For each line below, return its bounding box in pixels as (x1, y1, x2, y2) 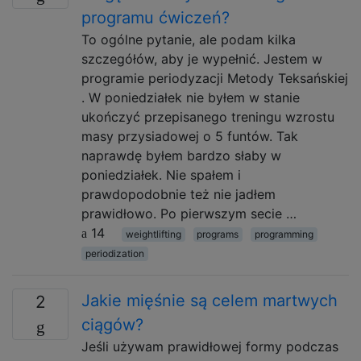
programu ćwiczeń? (81, 8, 230, 27)
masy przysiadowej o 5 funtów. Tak (81, 128, 298, 144)
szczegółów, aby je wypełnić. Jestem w (81, 51, 322, 67)
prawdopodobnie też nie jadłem (81, 186, 276, 202)
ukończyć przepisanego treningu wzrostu (81, 109, 334, 125)
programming (254, 228, 313, 240)
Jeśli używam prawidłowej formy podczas (81, 338, 338, 355)
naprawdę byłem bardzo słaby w (81, 147, 281, 164)
